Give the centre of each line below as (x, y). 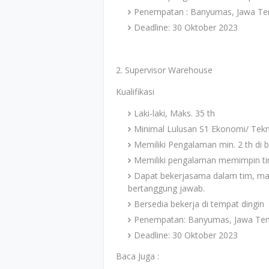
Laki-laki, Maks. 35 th (174, 113)
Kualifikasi (135, 92)
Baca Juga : (138, 256)
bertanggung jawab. (166, 188)
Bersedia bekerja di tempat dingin (199, 204)
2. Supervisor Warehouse (164, 70)
